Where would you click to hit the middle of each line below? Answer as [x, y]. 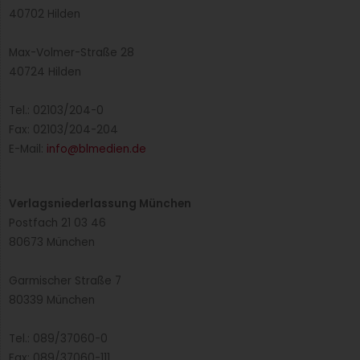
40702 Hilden [45, 14]
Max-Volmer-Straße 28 [72, 52]
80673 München [52, 242]
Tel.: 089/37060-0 [58, 338]
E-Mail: [28, 149]
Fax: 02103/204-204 [63, 129]
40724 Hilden [45, 72]
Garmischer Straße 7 [65, 280]
